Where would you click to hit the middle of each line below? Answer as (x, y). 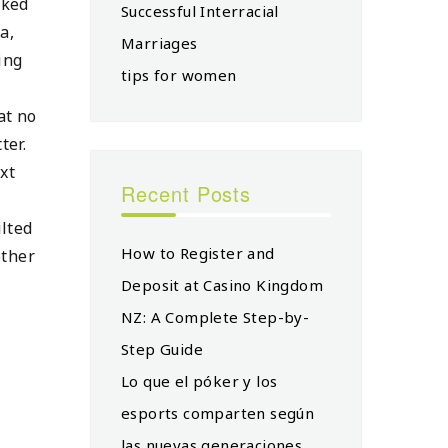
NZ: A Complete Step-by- (215, 316)
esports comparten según (218, 412)
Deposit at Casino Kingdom (222, 284)
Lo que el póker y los (199, 380)
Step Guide (162, 348)
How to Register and (198, 252)
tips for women (179, 74)
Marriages (159, 42)
